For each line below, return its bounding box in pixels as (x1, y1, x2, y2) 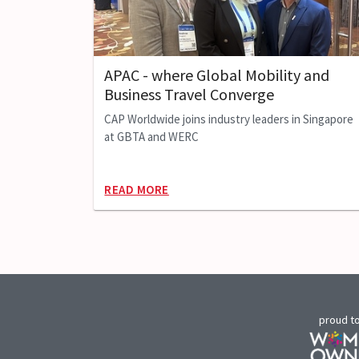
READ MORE (104, 182, 169, 198)
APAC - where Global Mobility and (103, 65, 329, 86)
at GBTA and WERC (103, 129, 199, 145)
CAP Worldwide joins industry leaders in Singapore (103, 111, 353, 127)
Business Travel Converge (103, 84, 274, 105)
